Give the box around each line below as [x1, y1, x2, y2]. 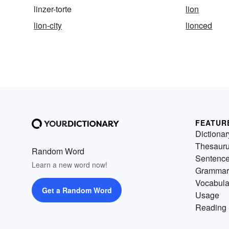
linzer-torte [34, 3, 72, 15]
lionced [186, 19, 213, 31]
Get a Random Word [41, 185, 112, 195]
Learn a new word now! [32, 159, 107, 170]
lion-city [34, 19, 62, 31]
